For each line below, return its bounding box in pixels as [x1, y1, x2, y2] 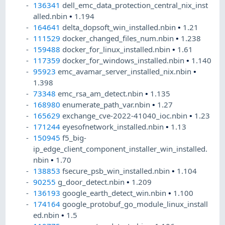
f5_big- [62, 133, 87, 143]
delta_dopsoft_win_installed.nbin [62, 22, 178, 33]
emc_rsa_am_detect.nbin [58, 88, 146, 99]
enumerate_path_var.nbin [62, 99, 153, 110]
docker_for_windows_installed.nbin [62, 55, 187, 66]
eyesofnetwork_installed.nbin [62, 122, 166, 132]
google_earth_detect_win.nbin [62, 188, 169, 198]
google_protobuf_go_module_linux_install [62, 199, 208, 209]
